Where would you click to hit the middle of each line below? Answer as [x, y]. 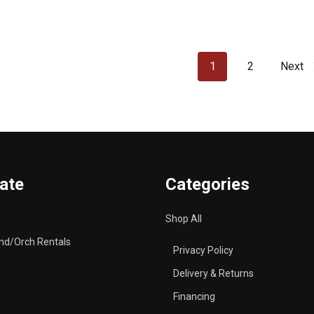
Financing [194, 297]
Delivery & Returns [213, 274]
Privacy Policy [203, 251]
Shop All [184, 219]
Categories [207, 185]
